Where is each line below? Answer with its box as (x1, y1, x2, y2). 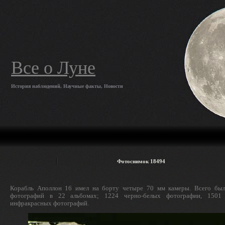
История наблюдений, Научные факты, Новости (11, 83, 123, 89)
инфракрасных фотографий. (10, 199, 89, 207)
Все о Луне (11, 58, 95, 78)
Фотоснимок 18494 (117, 158, 165, 164)
